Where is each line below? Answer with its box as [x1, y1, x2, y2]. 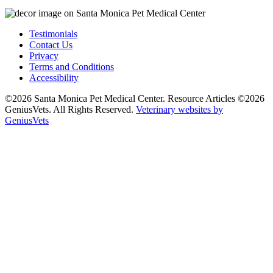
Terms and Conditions [29, 61, 114, 72]
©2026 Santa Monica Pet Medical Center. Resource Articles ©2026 [5, 93, 264, 104]
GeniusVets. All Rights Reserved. [5, 104, 136, 115]
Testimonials [29, 28, 77, 39]
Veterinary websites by [136, 104, 223, 115]
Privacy [29, 50, 58, 61]
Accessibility [29, 72, 79, 83]
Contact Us [29, 39, 73, 50]
